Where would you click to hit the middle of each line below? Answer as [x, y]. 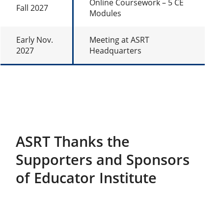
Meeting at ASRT [119, 40]
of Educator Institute [86, 178]
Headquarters [115, 51]
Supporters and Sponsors [103, 160]
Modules [105, 14]
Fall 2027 [32, 8]
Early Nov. [35, 40]
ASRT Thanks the [73, 141]
